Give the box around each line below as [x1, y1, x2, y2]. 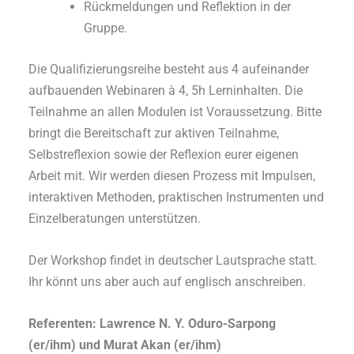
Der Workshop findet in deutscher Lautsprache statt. [28, 253, 318, 269]
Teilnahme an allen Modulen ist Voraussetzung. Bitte [28, 104, 322, 119]
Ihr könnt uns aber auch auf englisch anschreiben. [28, 274, 307, 290]
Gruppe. [83, 21, 127, 36]
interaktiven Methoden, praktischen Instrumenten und [28, 189, 325, 205]
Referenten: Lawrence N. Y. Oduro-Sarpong [28, 316, 277, 332]
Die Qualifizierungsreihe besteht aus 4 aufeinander [28, 61, 310, 77]
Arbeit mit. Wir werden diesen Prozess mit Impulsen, [28, 168, 316, 183]
